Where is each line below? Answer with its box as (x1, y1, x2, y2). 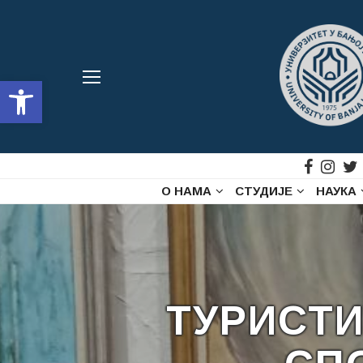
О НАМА (161, 183, 211, 198)
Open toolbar (7, 74, 86, 103)
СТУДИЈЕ (235, 183, 293, 198)
